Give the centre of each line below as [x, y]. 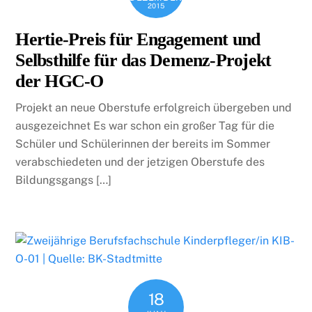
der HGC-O [60, 81]
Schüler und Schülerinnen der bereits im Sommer [143, 143]
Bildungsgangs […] [64, 180]
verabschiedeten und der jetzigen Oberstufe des [140, 162]
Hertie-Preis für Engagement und [138, 39]
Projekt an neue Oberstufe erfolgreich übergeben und [154, 107]
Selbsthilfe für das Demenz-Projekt [143, 60]
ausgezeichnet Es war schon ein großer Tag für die [145, 125]
